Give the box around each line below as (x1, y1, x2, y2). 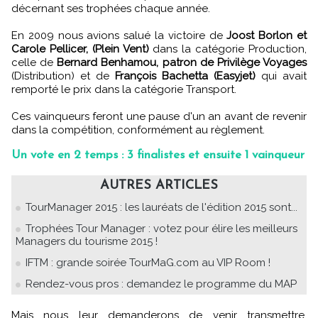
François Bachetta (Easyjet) (115, 69, 256, 82)
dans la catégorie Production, (148, 42, 307, 55)
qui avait (256, 69, 307, 82)
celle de (11, 55, 57, 69)
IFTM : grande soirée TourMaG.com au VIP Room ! (26, 256, 270, 269)
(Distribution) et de (11, 69, 115, 82)
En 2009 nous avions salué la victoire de (11, 28, 227, 42)
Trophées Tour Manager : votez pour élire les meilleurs (26, 221, 297, 235)
